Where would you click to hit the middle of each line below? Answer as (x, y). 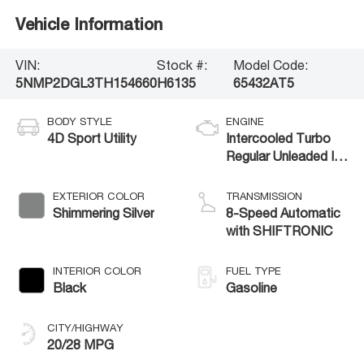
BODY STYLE (79, 121)
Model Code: (271, 65)
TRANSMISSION (264, 196)
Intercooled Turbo (278, 138)
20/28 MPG (80, 344)
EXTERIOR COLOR (98, 196)
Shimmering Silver (103, 212)
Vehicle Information (89, 24)
